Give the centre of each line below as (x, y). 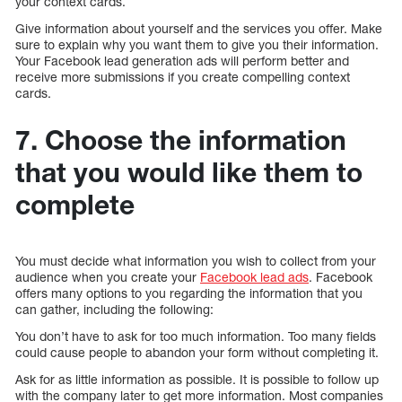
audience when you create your (108, 276)
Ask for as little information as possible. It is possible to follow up (197, 379)
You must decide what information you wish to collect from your (196, 260)
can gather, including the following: (114, 309)
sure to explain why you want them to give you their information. (197, 44)
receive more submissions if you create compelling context (183, 76)
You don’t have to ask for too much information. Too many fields (196, 336)
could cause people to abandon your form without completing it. (197, 352)
